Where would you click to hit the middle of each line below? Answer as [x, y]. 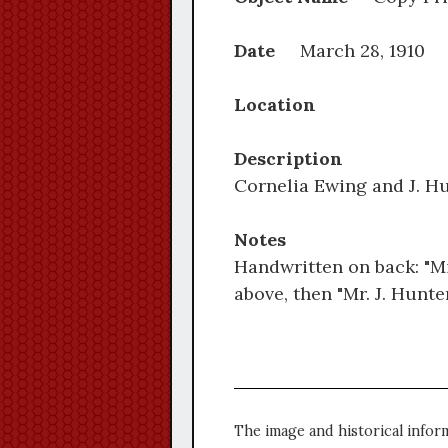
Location [287, 105]
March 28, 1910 [362, 51]
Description [298, 159]
